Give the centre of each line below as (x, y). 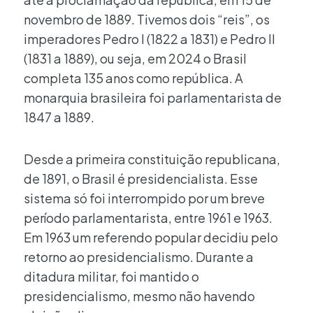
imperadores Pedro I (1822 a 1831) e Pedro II (150, 39)
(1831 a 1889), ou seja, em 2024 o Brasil (135, 59)
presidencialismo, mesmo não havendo (139, 296)
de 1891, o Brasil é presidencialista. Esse (141, 178)
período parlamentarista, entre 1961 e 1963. (148, 217)
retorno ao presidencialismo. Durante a (139, 256)
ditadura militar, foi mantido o (111, 276)
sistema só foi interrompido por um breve (144, 198)
